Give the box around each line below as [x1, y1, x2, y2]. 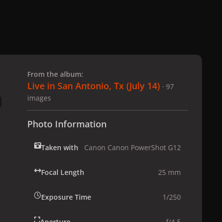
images [27, 93, 51, 103]
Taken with [41, 143, 78, 153]
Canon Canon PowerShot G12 [84, 143, 181, 153]
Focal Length [41, 167, 84, 177]
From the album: [27, 69, 83, 79]
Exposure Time [41, 192, 91, 202]
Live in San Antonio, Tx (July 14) [27, 80, 160, 92]
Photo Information [27, 118, 107, 130]
